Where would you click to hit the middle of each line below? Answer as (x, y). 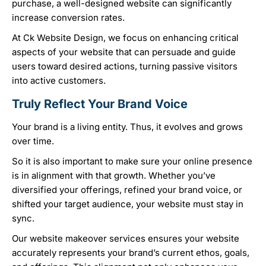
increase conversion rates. (69, 18)
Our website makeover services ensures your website (126, 239)
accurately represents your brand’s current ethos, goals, (131, 253)
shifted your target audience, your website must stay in (128, 204)
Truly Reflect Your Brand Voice (100, 104)
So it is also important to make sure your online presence (132, 161)
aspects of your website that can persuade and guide (124, 52)
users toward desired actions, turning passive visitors (125, 66)
